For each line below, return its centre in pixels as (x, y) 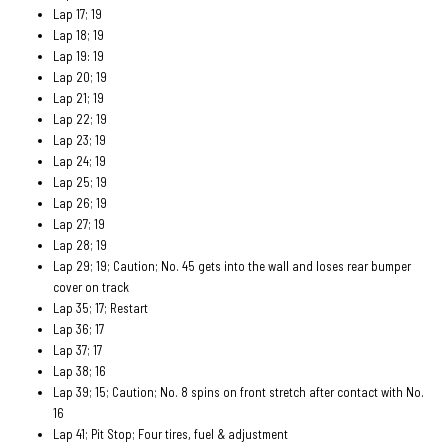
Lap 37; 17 (78, 349)
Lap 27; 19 (79, 223)
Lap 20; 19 (80, 76)
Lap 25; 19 (80, 181)
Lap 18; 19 (79, 34)
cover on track (91, 286)
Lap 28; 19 (80, 244)
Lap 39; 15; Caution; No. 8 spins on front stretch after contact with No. (239, 391)
